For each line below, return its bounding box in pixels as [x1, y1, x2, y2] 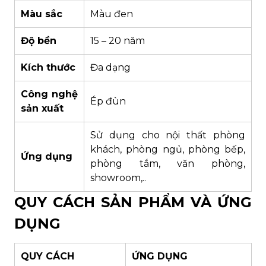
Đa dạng [90, 62, 131, 74]
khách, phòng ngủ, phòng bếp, [90, 144, 245, 156]
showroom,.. [90, 172, 146, 184]
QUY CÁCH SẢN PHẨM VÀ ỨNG [14, 194, 252, 211]
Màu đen [90, 8, 133, 20]
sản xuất [21, 103, 64, 115]
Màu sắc [21, 8, 62, 20]
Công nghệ [21, 88, 78, 100]
